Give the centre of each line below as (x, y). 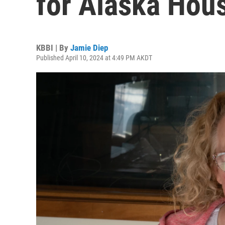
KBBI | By (53, 48)
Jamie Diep (89, 48)
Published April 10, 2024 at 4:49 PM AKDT (94, 58)
